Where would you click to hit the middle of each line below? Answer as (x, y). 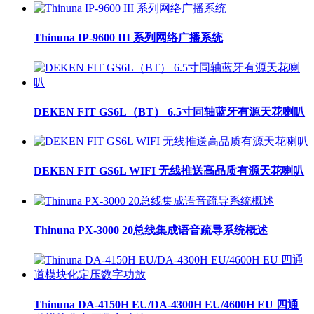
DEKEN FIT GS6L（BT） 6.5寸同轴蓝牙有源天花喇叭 (169, 111)
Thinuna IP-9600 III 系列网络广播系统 (128, 38)
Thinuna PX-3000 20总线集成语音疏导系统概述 (151, 230)
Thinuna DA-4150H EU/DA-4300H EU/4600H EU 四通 (166, 304)
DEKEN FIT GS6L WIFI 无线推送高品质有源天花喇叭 (169, 171)
